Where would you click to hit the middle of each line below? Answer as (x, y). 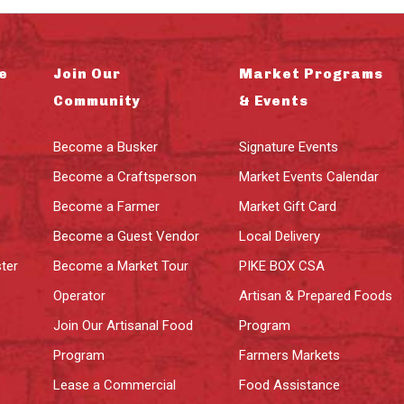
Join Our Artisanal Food (124, 326)
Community (97, 101)
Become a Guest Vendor (127, 236)
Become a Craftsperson (125, 177)
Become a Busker (106, 147)
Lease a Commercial (115, 385)
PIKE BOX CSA (281, 266)
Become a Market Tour (121, 266)
